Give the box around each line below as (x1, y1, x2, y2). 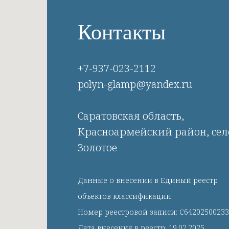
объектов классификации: (78, 191, 173, 201)
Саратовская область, (78, 109, 184, 123)
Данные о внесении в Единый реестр (78, 175, 218, 185)
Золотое (78, 141, 117, 154)
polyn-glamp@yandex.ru (78, 77, 192, 91)
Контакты (78, 20, 166, 44)
